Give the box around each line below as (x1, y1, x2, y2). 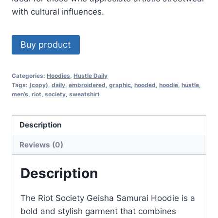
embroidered (69, 81, 106, 89)
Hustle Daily (73, 72, 108, 79)
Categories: (12, 72, 47, 79)
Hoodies (47, 72, 70, 79)
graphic (109, 81, 131, 89)
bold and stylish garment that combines (20, 206, 176, 217)
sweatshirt (69, 90, 100, 98)
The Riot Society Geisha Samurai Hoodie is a (20, 193, 195, 203)
